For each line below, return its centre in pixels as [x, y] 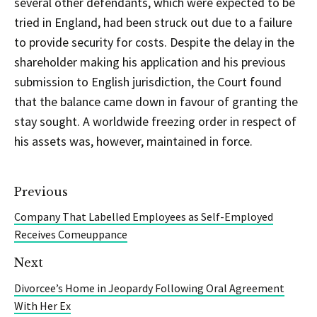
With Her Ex [42, 306]
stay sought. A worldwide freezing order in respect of [155, 121]
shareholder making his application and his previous [150, 62]
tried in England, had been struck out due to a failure [153, 22]
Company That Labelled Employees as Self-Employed [144, 217]
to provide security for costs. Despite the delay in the [154, 42]
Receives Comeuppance [71, 235]
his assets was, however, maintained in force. [133, 141]
